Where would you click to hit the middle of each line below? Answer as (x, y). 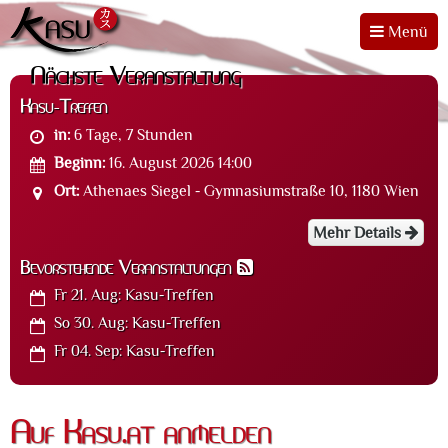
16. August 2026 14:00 (181, 162)
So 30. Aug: (91, 323)
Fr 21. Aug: (88, 295)
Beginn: (80, 162)
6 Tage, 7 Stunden (132, 134)
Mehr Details (359, 232)
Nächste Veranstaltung (135, 77)
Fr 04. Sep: (88, 351)
